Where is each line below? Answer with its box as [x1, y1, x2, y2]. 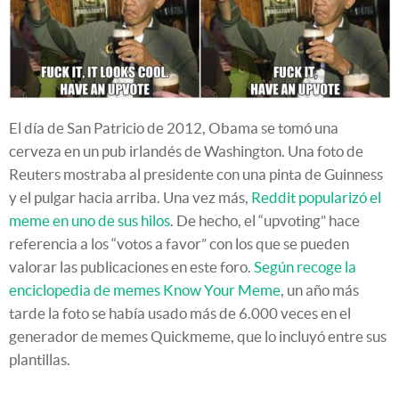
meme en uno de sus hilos [9, 211, 170, 229]
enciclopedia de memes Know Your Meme [9, 281, 281, 298]
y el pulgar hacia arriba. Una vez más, [9, 188, 251, 206]
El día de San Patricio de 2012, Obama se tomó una [9, 118, 338, 136]
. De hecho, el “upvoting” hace [170, 211, 360, 229]
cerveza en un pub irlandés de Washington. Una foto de [9, 142, 363, 159]
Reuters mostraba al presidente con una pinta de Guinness [9, 165, 383, 183]
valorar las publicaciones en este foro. [9, 257, 254, 275]
